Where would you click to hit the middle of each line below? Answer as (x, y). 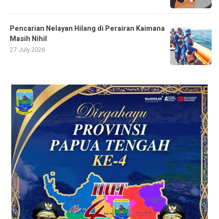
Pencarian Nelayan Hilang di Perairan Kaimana (87, 29)
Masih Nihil (28, 39)
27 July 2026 (27, 50)
